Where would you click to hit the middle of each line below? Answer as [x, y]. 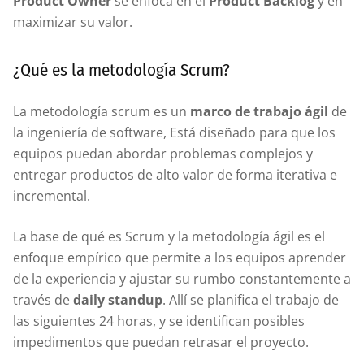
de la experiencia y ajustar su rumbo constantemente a [182, 278]
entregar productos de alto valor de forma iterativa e [175, 174]
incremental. [52, 195]
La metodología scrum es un [102, 111]
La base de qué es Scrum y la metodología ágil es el [169, 236]
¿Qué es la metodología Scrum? [121, 69]
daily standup [118, 299]
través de [43, 299]
